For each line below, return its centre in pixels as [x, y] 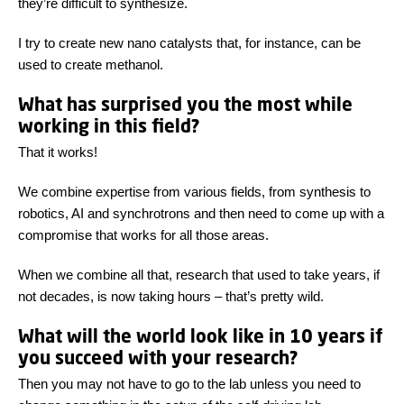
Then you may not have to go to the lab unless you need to [189, 384]
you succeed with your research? [158, 358]
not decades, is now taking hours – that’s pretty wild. [171, 297]
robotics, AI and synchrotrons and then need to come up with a [201, 214]
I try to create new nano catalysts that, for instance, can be [189, 43]
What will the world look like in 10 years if [200, 336]
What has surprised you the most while [185, 105]
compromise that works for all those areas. [143, 235]
